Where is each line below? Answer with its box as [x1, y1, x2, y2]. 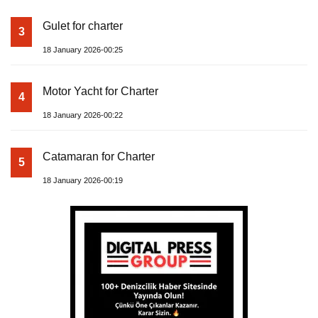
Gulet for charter [43, 19, 123, 32]
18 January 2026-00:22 [43, 110, 123, 119]
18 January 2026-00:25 [43, 45, 123, 54]
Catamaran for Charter [43, 150, 155, 163]
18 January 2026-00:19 [43, 175, 123, 185]
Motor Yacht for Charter [43, 84, 158, 97]
